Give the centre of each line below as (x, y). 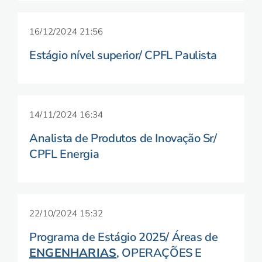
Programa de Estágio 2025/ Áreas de (124, 237)
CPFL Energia (64, 154)
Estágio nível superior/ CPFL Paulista (123, 55)
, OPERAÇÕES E (159, 253)
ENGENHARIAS (73, 253)
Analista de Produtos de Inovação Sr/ (123, 138)
